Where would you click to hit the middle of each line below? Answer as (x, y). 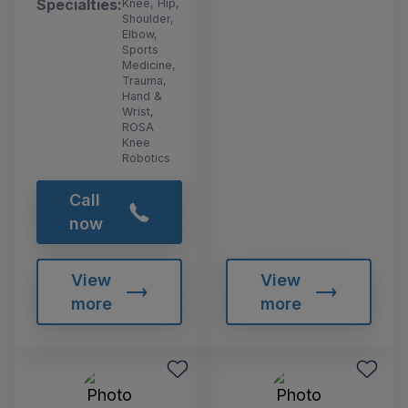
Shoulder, (148, 18)
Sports (140, 49)
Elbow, (140, 34)
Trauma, (144, 80)
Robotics (146, 158)
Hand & (142, 96)
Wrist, (138, 111)
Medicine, (149, 65)
